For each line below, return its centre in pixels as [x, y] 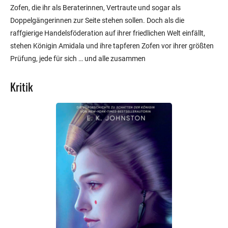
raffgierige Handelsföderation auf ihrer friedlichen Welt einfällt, [108, 33]
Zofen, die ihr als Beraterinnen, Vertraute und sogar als [95, 8]
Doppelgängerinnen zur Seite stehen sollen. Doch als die [97, 21]
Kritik [21, 87]
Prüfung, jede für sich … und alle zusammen [78, 59]
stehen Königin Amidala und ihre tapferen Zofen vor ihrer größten [112, 46]
